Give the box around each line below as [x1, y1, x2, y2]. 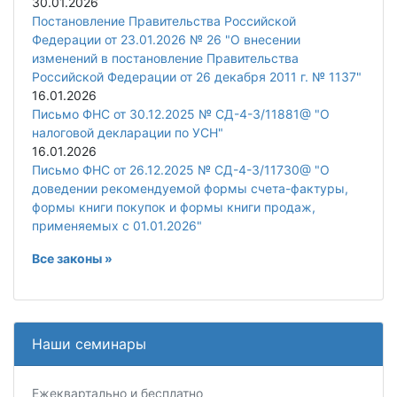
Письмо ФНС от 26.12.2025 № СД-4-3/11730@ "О [32, 162, 330, 178]
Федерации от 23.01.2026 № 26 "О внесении [32, 32, 300, 48]
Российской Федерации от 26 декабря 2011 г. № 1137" [32, 69, 362, 85]
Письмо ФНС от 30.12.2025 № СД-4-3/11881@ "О [32, 106, 330, 122]
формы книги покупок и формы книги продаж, [32, 199, 315, 215]
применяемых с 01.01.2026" [32, 218, 202, 234]
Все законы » [32, 251, 113, 267]
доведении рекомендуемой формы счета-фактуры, [32, 181, 348, 197]
